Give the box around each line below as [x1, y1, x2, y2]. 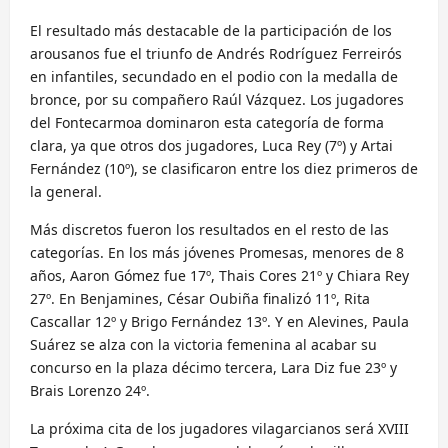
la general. [30, 181, 102, 201]
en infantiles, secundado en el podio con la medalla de [30, 66, 398, 86]
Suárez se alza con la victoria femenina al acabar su [30, 334, 377, 354]
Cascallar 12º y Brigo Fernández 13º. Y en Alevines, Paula [30, 311, 409, 331]
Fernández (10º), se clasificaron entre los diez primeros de [30, 158, 418, 178]
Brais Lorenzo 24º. [30, 380, 150, 400]
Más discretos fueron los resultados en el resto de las [30, 219, 389, 239]
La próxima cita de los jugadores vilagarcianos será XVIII [30, 418, 409, 438]
